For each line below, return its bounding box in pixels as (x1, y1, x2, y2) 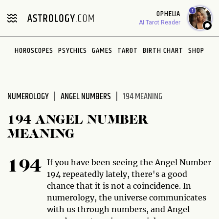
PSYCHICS (58, 44, 87, 57)
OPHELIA (156, 8, 180, 20)
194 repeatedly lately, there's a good (46, 169, 187, 179)
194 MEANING (123, 90, 162, 104)
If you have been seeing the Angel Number (46, 157, 211, 167)
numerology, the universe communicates (46, 193, 206, 202)
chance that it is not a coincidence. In (46, 181, 191, 191)
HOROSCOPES (15, 44, 53, 57)
